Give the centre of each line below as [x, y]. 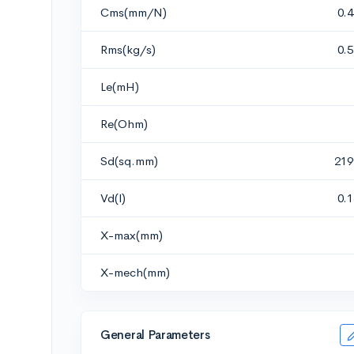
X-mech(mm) [135, 272]
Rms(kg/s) [128, 49]
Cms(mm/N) [134, 12]
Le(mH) [120, 87]
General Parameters [155, 334]
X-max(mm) [132, 235]
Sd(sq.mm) [129, 161]
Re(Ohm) [124, 124]
